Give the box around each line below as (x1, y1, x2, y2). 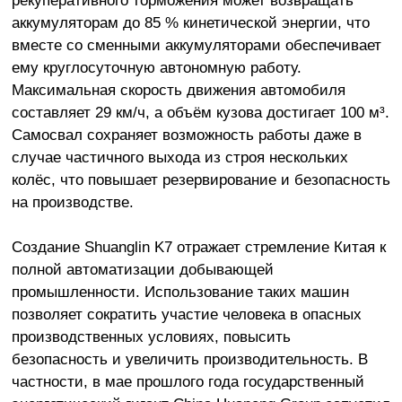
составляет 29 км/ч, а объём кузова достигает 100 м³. (11, 102, 389, 121)
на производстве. (11, 192, 134, 211)
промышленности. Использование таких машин (11, 283, 349, 301)
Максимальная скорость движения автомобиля (11, 80, 345, 99)
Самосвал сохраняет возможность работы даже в (11, 125, 362, 144)
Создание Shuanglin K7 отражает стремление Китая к (11, 238, 386, 257)
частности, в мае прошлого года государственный (11, 372, 364, 391)
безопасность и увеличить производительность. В (11, 350, 368, 369)
